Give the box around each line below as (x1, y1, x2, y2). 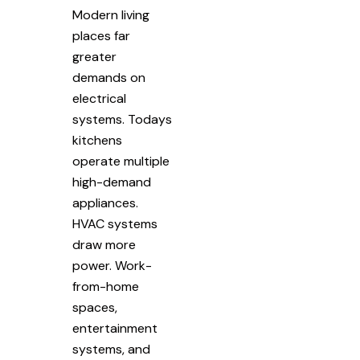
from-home (72, 277, 139, 295)
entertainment (72, 319, 157, 337)
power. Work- (72, 256, 152, 274)
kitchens (72, 131, 122, 149)
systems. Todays (72, 110, 172, 128)
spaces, (72, 298, 117, 316)
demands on (72, 68, 145, 86)
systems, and (72, 340, 150, 358)
